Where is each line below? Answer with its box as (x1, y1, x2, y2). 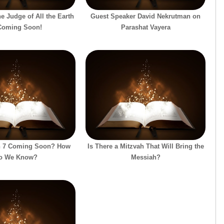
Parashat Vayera (120, 23, 170, 31)
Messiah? (130, 153, 160, 161)
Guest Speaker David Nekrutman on (90, 12, 200, 20)
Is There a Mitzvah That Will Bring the (87, 142, 204, 150)
